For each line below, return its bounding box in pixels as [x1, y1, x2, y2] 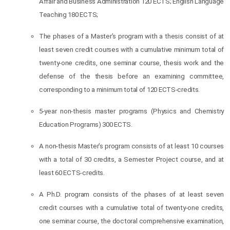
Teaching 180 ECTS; [39, 11, 98, 18]
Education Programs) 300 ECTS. [39, 121, 132, 128]
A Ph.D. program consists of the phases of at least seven [39, 190, 224, 198]
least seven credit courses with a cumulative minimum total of [39, 46, 224, 53]
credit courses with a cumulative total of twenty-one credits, [39, 204, 224, 212]
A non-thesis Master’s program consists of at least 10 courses [39, 142, 224, 150]
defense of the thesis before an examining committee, [39, 72, 224, 80]
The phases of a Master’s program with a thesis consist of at [39, 32, 224, 40]
